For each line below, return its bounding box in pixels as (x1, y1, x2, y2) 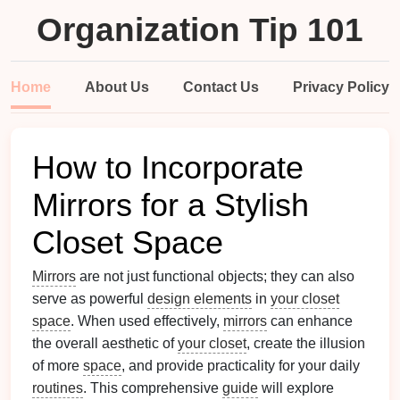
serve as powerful (32, 291, 147, 306)
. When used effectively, (71, 313, 223, 329)
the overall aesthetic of (32, 336, 178, 351)
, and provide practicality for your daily (121, 358, 360, 373)
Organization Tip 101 (37, 12, 363, 48)
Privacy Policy (293, 79, 389, 95)
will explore (258, 380, 334, 396)
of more (32, 358, 83, 373)
